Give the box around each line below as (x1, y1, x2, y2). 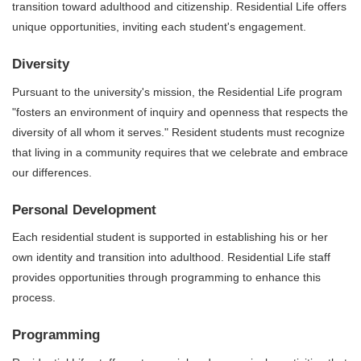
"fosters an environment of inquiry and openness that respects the (12, 105, 348, 118)
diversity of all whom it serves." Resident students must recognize (12, 125, 345, 139)
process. (12, 291, 56, 305)
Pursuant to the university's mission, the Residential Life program (12, 85, 342, 98)
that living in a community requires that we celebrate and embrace (12, 145, 348, 159)
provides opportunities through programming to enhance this (12, 271, 321, 284)
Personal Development (12, 201, 156, 218)
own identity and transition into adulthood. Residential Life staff (12, 251, 330, 264)
